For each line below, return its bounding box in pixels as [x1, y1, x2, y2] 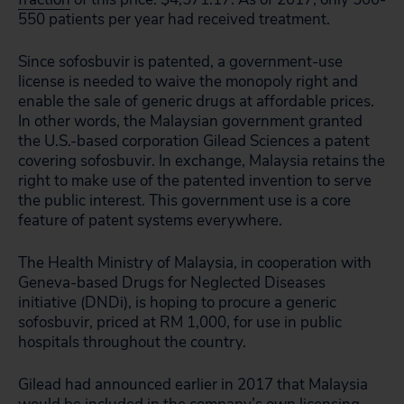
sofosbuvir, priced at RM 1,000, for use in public [18, 312, 342, 333]
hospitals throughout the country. [18, 332, 246, 353]
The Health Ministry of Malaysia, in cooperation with [18, 252, 372, 273]
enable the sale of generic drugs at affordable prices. [18, 91, 374, 112]
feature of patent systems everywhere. [18, 210, 282, 231]
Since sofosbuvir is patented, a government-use [18, 51, 343, 72]
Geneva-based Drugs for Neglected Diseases [18, 272, 326, 293]
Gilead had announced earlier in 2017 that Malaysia [18, 374, 368, 395]
